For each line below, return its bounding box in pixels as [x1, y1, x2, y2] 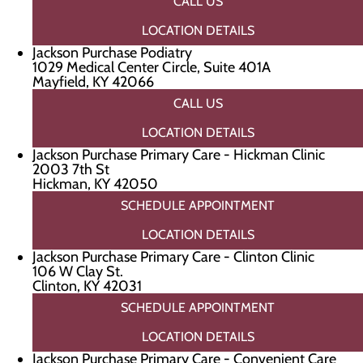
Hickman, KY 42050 [32, 175, 158, 193]
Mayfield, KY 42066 [32, 73, 154, 91]
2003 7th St [32, 160, 109, 178]
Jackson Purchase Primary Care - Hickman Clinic [32, 146, 325, 164]
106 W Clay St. [32, 263, 123, 280]
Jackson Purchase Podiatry [32, 44, 192, 62]
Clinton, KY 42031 [32, 277, 142, 295]
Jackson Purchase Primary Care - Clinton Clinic [32, 248, 314, 266]
